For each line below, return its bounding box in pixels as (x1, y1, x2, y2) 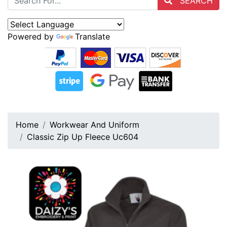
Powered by (8, 31, 56, 42)
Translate (75, 31, 110, 42)
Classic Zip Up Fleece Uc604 (27, 132, 138, 142)
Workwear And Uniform (50, 120, 139, 130)
